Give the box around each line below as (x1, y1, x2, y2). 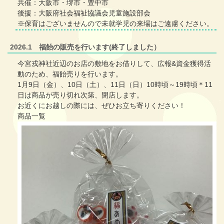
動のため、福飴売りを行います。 (17, 69, 122, 78)
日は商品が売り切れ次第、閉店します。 (17, 90, 143, 99)
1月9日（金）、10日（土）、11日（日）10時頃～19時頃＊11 (17, 80, 212, 88)
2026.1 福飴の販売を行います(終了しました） (10, 42, 160, 51)
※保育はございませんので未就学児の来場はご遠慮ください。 (17, 19, 213, 27)
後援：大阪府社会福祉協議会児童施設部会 (17, 8, 150, 17)
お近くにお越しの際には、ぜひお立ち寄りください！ (17, 101, 185, 109)
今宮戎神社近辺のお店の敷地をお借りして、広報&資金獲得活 (17, 59, 211, 67)
